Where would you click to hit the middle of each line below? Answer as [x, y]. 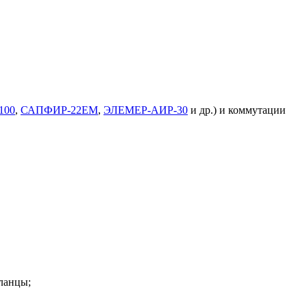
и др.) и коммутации [237, 110]
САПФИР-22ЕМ [59, 110]
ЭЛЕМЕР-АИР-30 [146, 110]
